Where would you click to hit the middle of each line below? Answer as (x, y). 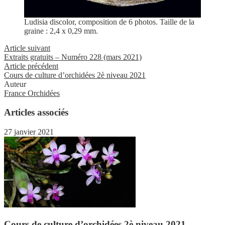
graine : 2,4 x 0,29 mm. (61, 31)
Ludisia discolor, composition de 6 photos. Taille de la (109, 22)
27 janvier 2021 (29, 132)
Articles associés (36, 113)
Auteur (15, 84)
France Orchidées (32, 93)
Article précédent (31, 66)
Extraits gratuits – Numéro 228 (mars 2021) (73, 57)
